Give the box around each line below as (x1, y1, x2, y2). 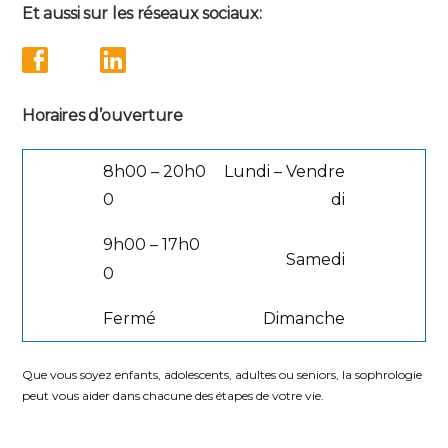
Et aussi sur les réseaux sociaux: (22, 3, 262, 23)
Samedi (286, 250, 345, 269)
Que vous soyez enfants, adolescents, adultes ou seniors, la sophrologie (22, 366, 422, 382)
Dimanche (263, 308, 345, 328)
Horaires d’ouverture (22, 105, 183, 125)
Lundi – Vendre (224, 161, 345, 181)
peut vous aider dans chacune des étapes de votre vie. (22, 387, 324, 403)
